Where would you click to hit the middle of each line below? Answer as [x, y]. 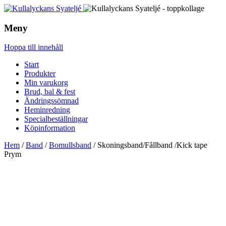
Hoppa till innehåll [34, 47]
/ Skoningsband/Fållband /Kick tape [149, 145]
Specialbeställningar [56, 119]
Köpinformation [50, 128]
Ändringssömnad [51, 101]
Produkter [40, 74]
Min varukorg [46, 83]
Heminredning [47, 110]
